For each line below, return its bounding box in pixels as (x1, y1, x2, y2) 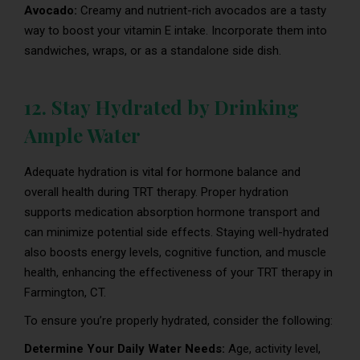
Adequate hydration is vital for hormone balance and (24, 164, 301, 179)
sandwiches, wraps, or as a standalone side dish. (24, 43, 281, 58)
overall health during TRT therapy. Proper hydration (24, 184, 288, 199)
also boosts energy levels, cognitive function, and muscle (24, 244, 326, 260)
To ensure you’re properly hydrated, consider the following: (24, 313, 333, 328)
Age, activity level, (228, 341, 321, 356)
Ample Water (24, 121, 141, 148)
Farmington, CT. (24, 284, 106, 300)
